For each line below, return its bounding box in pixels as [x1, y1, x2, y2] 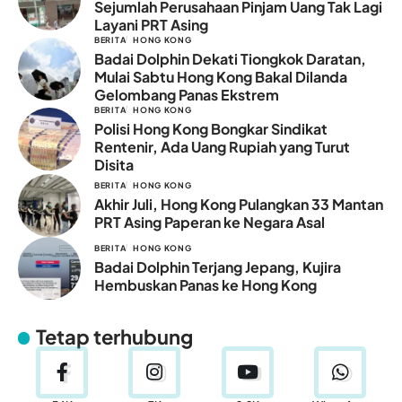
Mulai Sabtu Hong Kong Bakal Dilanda [94, 66, 347, 86]
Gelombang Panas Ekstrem [94, 84, 279, 104]
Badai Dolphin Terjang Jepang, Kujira [94, 257, 341, 276]
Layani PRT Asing [94, 14, 208, 34]
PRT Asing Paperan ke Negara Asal [94, 212, 325, 232]
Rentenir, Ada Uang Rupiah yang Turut [94, 136, 350, 156]
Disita [94, 154, 134, 174]
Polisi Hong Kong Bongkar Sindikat [94, 118, 328, 138]
